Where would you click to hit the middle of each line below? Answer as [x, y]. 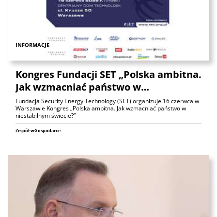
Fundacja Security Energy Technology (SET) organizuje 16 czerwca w [107, 101]
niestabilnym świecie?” [46, 115]
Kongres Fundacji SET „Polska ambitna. [108, 74]
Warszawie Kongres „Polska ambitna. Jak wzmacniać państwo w [101, 108]
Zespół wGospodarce [38, 130]
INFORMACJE [32, 45]
